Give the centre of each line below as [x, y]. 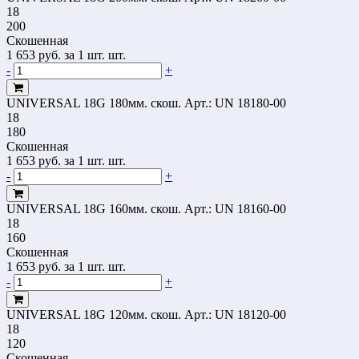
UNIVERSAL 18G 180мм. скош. [94, 103]
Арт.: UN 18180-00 [235, 103]
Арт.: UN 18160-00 [235, 208]
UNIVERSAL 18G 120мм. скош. [94, 314]
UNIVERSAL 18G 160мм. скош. [94, 208]
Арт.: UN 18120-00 [235, 314]
